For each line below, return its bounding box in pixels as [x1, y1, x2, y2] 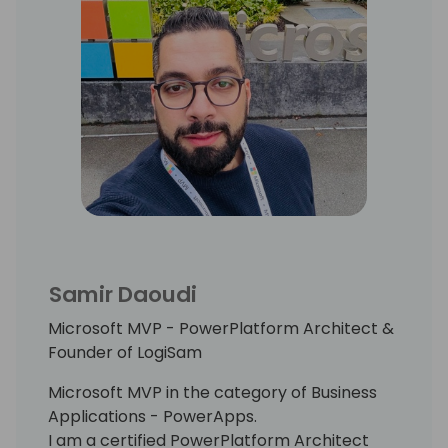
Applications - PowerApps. [48, 404, 257, 428]
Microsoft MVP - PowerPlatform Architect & [48, 316, 394, 340]
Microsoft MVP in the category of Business [48, 380, 377, 404]
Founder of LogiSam [48, 340, 202, 364]
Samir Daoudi [49, 278, 197, 310]
